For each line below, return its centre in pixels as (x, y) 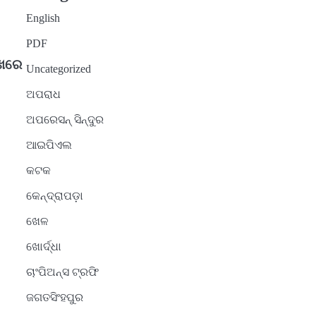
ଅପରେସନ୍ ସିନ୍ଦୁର (65, 120)
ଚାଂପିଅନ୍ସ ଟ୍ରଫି (62, 272)
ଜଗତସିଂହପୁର (54, 298)
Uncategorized (58, 69)
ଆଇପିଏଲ (49, 145)
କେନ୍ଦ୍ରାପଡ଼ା (54, 196)
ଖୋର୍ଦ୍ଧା (43, 247)
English (43, 18)
